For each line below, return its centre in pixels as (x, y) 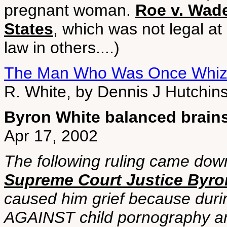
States (29, 29)
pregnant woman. (70, 10)
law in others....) (62, 48)
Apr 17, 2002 (51, 136)
